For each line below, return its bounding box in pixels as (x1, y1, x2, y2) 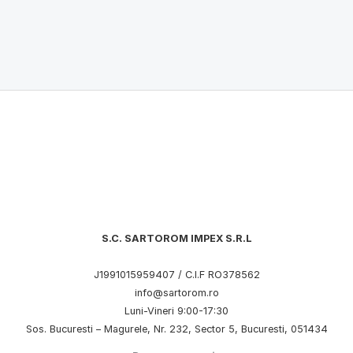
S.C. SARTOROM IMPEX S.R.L (101, 232, 252, 245)
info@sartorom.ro (134, 286, 219, 299)
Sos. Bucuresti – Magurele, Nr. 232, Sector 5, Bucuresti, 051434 (25, 322, 328, 335)
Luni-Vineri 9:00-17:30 (124, 304, 229, 317)
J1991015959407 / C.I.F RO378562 (93, 268, 260, 281)
